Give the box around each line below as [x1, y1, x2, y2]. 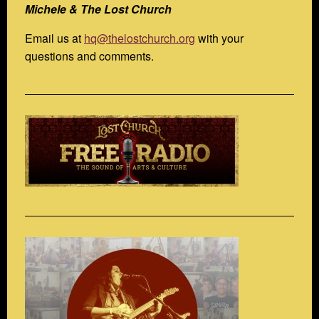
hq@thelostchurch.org [84, 29, 195, 46]
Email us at [25, 29, 84, 46]
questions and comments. [25, 47, 154, 64]
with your [195, 29, 244, 46]
